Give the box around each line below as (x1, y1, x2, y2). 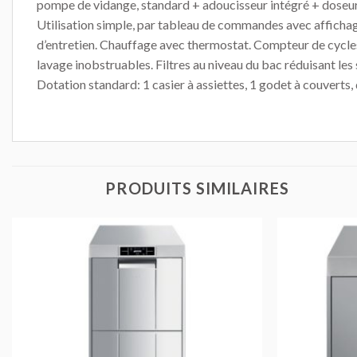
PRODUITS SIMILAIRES (105, 178, 289, 198)
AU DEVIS (190, 268, 233, 279)
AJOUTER (190, 254, 234, 265)
